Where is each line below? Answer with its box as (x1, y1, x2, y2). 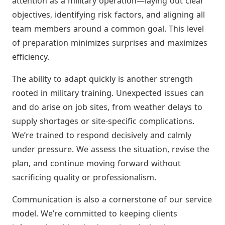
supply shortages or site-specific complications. (12, 116, 194, 126)
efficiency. (12, 51, 49, 62)
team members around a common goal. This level (12, 23, 204, 34)
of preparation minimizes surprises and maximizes (12, 37, 207, 48)
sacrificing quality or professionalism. (12, 172, 156, 182)
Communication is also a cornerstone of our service (12, 194, 212, 204)
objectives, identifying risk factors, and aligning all (12, 9, 205, 20)
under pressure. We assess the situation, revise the (12, 144, 209, 154)
